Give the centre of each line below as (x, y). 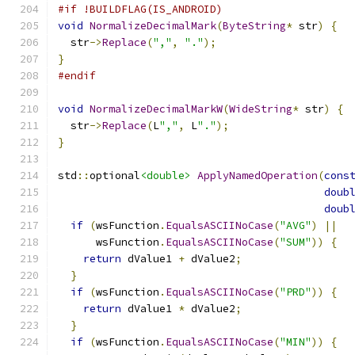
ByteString (254, 26)
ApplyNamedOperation (258, 176)
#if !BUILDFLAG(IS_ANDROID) (140, 9)
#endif (77, 76)
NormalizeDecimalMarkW (156, 109)
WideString (261, 109)
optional (115, 176)
